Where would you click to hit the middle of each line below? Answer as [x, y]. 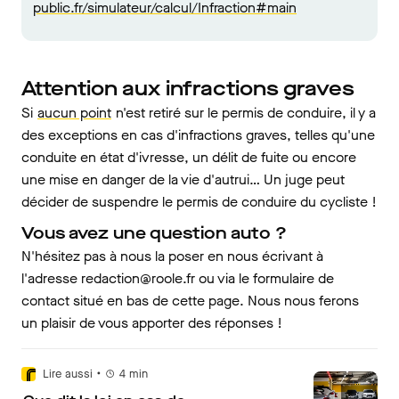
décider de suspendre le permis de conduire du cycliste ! [199, 202]
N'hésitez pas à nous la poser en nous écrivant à [172, 256]
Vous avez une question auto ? [154, 233]
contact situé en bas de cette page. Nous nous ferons [190, 301]
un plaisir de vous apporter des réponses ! [152, 323]
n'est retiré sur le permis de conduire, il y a [244, 113]
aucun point [74, 113]
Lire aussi [68, 374]
